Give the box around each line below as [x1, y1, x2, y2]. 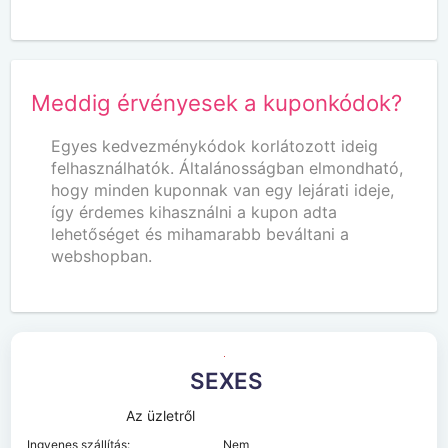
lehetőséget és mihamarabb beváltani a [51, 223, 350, 244]
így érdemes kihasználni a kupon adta [51, 201, 338, 222]
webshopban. [51, 245, 153, 266]
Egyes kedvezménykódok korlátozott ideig [51, 135, 379, 156]
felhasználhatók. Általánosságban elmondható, [51, 157, 404, 178]
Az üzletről [126, 406, 196, 424]
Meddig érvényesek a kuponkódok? [31, 88, 403, 116]
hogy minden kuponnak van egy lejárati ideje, [51, 179, 395, 200]
